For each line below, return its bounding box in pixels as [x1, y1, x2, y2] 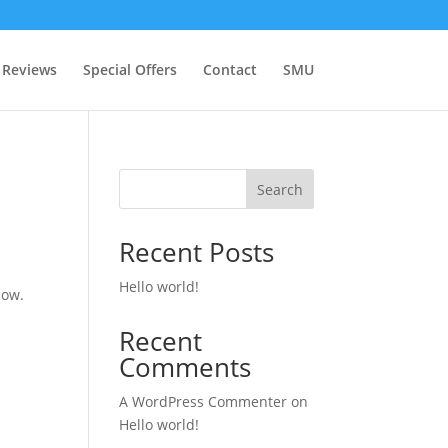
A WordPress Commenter [119, 392, 288, 411]
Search [256, 179, 303, 199]
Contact [202, 60, 257, 79]
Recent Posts [119, 234, 275, 270]
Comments [119, 349, 252, 385]
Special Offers [82, 60, 177, 79]
